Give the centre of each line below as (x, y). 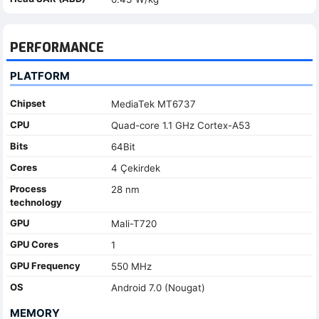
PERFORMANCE (57, 47)
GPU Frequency (45, 265)
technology (36, 202)
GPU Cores (34, 244)
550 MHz (131, 266)
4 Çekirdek (135, 168)
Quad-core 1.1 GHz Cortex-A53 (181, 125)
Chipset (28, 103)
